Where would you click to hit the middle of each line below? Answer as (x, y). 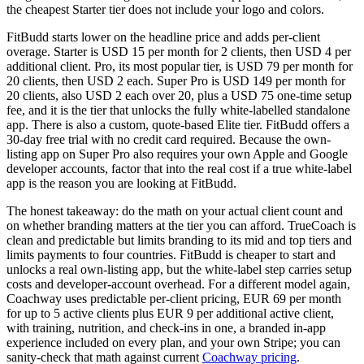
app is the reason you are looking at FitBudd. (121, 184)
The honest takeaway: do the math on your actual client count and (175, 211)
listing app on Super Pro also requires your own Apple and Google (177, 154)
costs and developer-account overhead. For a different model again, (178, 284)
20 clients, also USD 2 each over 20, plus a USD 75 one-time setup (179, 96)
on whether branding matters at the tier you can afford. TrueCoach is (181, 226)
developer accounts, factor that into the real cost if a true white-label (179, 169)
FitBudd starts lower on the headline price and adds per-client (163, 37)
